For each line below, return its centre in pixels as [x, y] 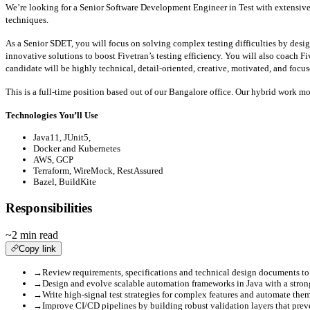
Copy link [37, 248]
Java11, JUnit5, [62, 138]
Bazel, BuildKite [65, 182]
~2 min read [32, 235]
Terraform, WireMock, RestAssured [98, 171]
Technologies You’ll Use [52, 116]
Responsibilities [49, 208]
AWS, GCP [53, 160]
